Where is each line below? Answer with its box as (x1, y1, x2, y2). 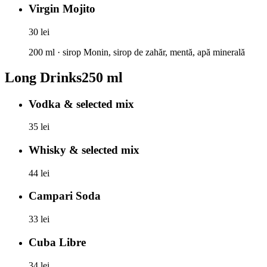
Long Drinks (5, 69, 82, 85)
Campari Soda (29, 190, 101, 203)
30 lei (29, 26, 49, 37)
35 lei (29, 122, 49, 132)
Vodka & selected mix (29, 97, 134, 110)
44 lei (29, 167, 49, 178)
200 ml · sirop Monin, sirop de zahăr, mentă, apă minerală (29, 46, 245, 57)
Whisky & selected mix (29, 143, 139, 156)
